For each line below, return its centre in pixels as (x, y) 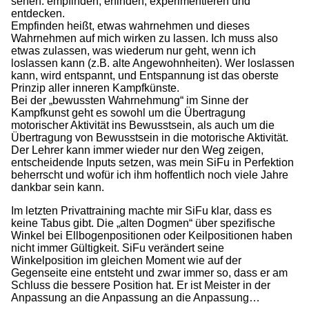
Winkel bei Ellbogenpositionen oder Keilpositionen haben (152, 235)
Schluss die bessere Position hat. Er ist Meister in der (141, 285)
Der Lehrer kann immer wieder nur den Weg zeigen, (137, 150)
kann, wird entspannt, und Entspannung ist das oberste (145, 75)
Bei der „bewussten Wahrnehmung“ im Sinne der (130, 100)
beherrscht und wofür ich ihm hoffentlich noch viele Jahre (150, 175)
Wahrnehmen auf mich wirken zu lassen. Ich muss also (144, 38)
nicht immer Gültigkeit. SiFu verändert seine (118, 248)
